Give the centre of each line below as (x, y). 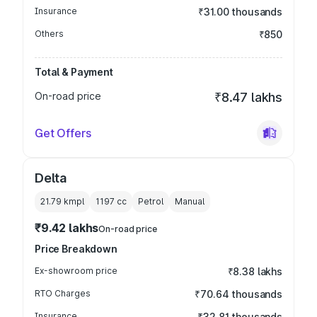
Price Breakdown (76, 249)
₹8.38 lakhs (255, 271)
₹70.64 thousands (238, 294)
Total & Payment (74, 72)
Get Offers (63, 133)
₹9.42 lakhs (67, 228)
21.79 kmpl (62, 201)
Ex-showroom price (76, 271)
